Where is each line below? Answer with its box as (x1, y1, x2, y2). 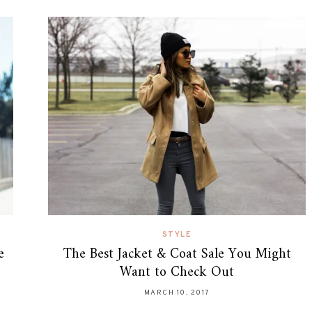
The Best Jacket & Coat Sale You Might (63, 242, 291, 267)
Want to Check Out (120, 260, 234, 285)
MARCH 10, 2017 (143, 288, 210, 297)
